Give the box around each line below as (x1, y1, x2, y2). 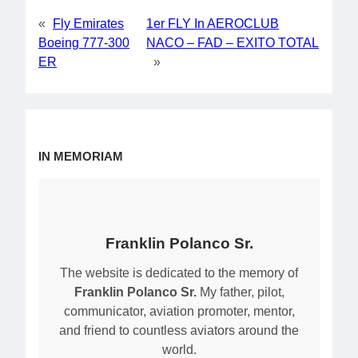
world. (161, 342, 197, 356)
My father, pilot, (196, 284, 284, 299)
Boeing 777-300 (38, 36, 129, 50)
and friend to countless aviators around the (59, 323, 299, 337)
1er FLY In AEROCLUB (146, 17, 280, 31)
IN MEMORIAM (38, 149, 123, 164)
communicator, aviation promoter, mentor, (63, 304, 295, 318)
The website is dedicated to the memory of (60, 265, 298, 280)
